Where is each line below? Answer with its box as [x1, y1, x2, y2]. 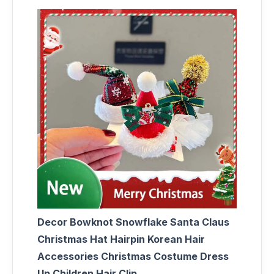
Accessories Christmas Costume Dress [37, 250, 229, 262]
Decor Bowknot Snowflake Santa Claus [37, 215, 229, 228]
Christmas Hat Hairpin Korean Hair [37, 232, 205, 245]
